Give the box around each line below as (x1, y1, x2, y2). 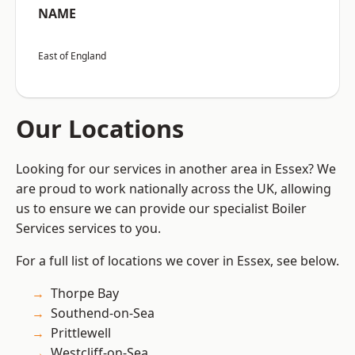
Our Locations (16, 112, 184, 146)
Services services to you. (16, 219, 161, 238)
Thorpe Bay (51, 284, 119, 303)
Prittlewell (51, 324, 111, 342)
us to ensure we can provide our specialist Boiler (16, 200, 307, 218)
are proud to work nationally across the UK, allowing (16, 180, 331, 198)
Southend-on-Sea (51, 304, 155, 323)
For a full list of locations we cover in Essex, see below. (16, 252, 339, 270)
